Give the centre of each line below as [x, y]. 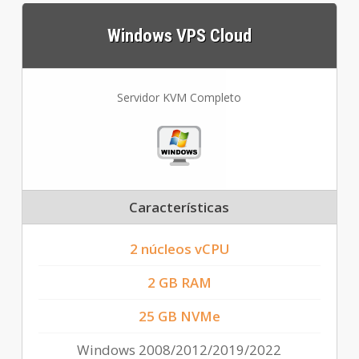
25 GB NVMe [179, 317]
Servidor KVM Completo [179, 98]
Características [179, 208]
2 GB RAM [179, 283]
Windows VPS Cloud [179, 36]
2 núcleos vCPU [179, 249]
